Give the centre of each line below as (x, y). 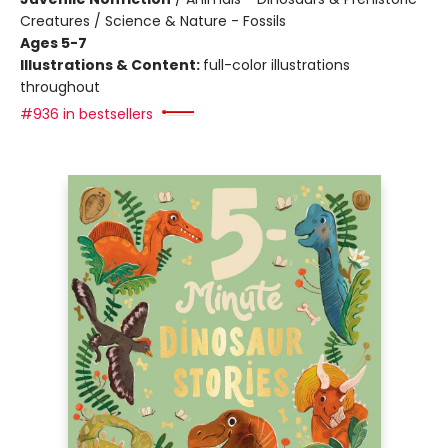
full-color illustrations (276, 65)
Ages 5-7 (53, 43)
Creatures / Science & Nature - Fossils (153, 21)
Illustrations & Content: (111, 65)
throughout (60, 87)
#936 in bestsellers (86, 114)
